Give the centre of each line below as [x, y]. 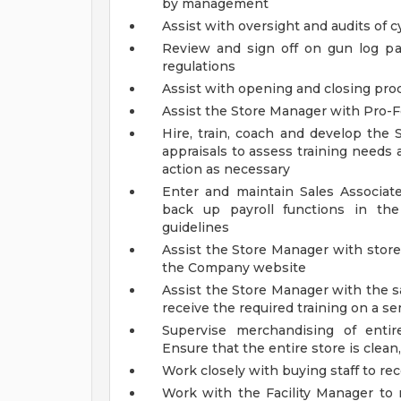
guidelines [196, 227]
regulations [199, 66]
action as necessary [226, 169]
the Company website [234, 268]
